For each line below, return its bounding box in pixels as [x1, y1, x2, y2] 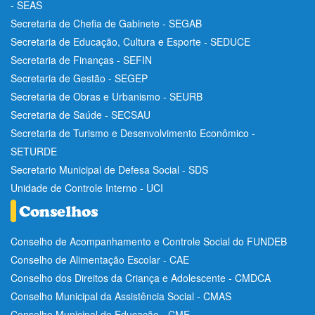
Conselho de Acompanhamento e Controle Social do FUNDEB [11, 233, 287, 248]
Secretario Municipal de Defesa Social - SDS [11, 162, 208, 176]
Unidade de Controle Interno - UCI [11, 180, 163, 195]
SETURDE [11, 143, 57, 158]
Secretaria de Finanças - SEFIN [11, 52, 152, 67]
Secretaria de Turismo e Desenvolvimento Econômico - [11, 125, 255, 140]
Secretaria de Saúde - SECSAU [11, 107, 150, 122]
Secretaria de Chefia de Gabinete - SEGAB [11, 15, 202, 30]
